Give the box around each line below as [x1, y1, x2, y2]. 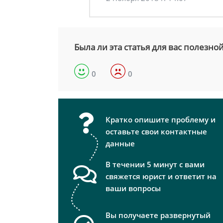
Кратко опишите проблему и [106, 114, 216, 125]
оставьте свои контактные [106, 126, 207, 137]
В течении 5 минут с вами [106, 159, 205, 170]
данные [106, 138, 135, 149]
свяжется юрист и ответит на [106, 171, 217, 182]
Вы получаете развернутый [106, 210, 211, 221]
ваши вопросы [106, 183, 161, 194]
